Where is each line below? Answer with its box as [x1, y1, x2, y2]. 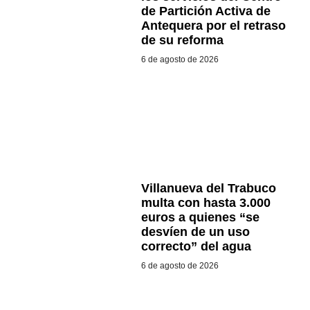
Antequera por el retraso [140, 19, 286, 33]
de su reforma [140, 33, 224, 48]
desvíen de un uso [140, 225, 250, 239]
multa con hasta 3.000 [140, 196, 271, 210]
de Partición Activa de [140, 4, 271, 19]
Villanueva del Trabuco [140, 181, 276, 196]
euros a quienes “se [140, 210, 259, 225]
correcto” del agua [140, 239, 251, 254]
